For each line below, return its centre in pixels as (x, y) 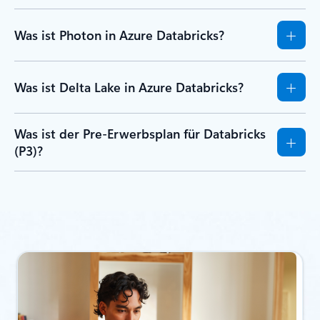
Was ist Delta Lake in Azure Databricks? (129, 87)
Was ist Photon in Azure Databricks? (119, 35)
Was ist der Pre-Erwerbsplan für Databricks (140, 134)
